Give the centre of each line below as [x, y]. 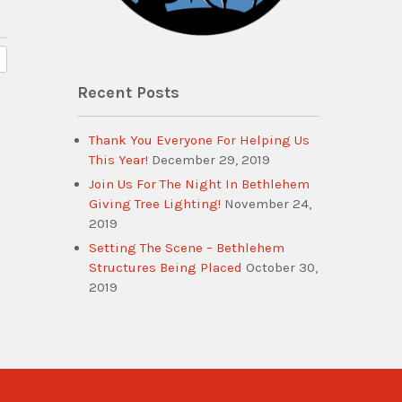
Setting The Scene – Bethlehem [187, 247]
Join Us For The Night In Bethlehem [199, 184]
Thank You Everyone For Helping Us [199, 140]
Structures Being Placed [166, 267]
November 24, [268, 203]
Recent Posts [128, 92]
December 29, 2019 [211, 159]
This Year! [118, 159]
